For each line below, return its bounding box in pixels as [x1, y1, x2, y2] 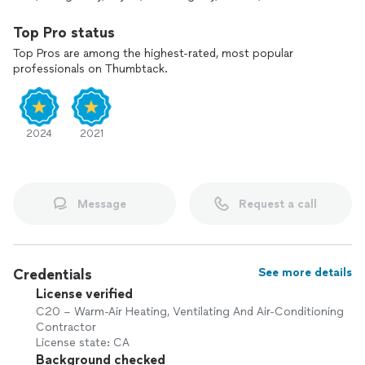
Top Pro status [13, 24, 115, 42]
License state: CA [36, 336, 130, 350]
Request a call [239, 196, 317, 211]
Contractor [36, 320, 96, 334]
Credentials [13, 266, 92, 284]
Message [77, 196, 126, 211]
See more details [258, 266, 352, 279]
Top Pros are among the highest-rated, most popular [13, 46, 293, 60]
